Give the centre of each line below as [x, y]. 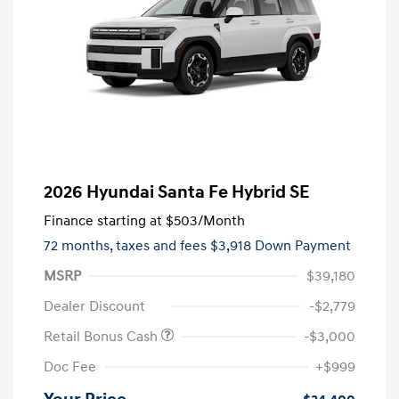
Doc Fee [70, 367]
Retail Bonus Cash [102, 337]
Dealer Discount [94, 307]
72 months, [80, 246]
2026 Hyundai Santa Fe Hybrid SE [176, 193]
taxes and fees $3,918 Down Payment [233, 246]
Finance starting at [103, 221]
